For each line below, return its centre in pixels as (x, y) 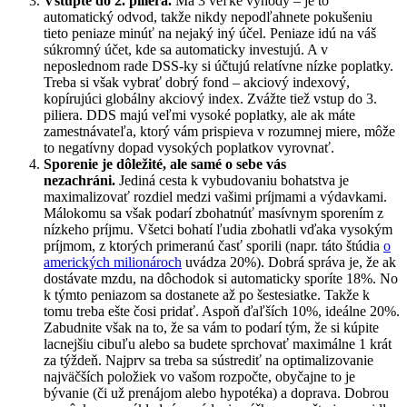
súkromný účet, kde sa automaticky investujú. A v (186, 49)
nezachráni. (79, 180)
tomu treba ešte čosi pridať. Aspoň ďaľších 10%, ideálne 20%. (222, 311)
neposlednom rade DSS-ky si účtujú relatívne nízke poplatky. (218, 65)
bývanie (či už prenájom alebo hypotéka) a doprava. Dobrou (216, 392)
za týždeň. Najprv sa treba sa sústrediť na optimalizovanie (208, 360)
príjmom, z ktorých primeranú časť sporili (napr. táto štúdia (213, 245)
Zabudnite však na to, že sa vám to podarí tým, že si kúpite (211, 327)
